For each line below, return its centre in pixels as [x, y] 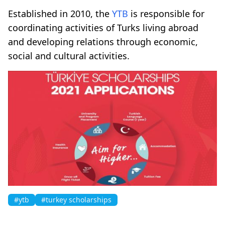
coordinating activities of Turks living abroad [103, 27]
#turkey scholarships [76, 199]
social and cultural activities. [69, 55]
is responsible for [166, 13]
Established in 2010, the [60, 13]
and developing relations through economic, [103, 41]
